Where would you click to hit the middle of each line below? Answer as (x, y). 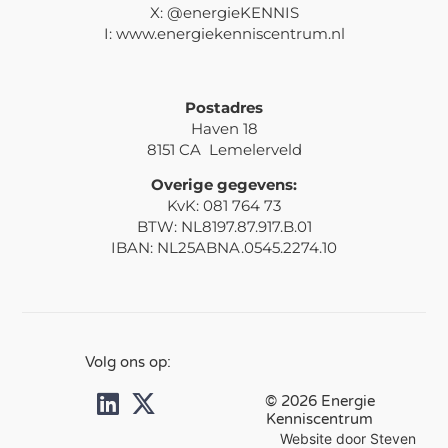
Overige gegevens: (224, 185)
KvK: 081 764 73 (224, 206)
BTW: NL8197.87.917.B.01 (224, 227)
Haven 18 (224, 128)
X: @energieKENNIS (224, 12)
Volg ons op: (128, 362)
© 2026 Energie (319, 400)
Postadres (224, 107)
